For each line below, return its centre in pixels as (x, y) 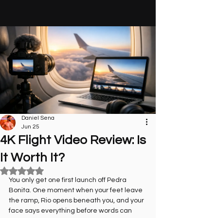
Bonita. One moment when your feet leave (76, 190)
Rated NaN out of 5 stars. (61, 170)
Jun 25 (30, 127)
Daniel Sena (38, 118)
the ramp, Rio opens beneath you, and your (77, 200)
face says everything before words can (71, 211)
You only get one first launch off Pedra (68, 180)
